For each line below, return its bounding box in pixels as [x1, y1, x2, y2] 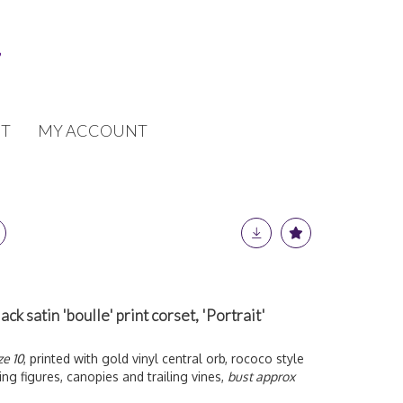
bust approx [228, 369, 295, 384]
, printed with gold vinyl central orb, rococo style [23, 351, 304, 366]
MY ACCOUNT [38, 121, 148, 140]
